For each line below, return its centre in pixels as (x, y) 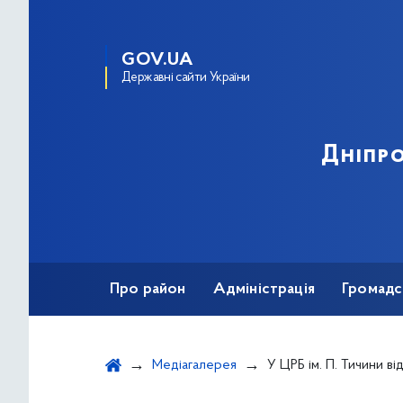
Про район (148, 290)
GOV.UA (157, 60)
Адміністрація (264, 290)
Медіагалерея (194, 365)
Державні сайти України (186, 78)
